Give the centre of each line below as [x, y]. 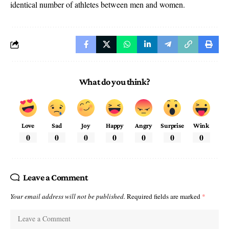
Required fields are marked [164, 197]
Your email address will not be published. [68, 197]
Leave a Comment [55, 178]
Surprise [172, 126]
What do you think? [114, 82]
